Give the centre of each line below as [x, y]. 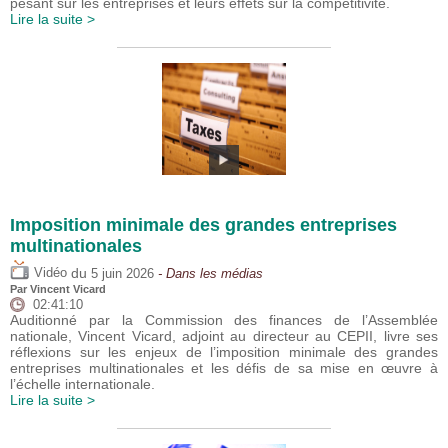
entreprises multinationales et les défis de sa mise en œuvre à [224, 368]
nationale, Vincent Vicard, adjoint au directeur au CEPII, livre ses [224, 336]
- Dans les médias [208, 273]
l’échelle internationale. [82, 384]
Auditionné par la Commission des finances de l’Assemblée [224, 320]
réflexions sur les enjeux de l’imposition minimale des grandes [224, 352]
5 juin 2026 [122, 273]
